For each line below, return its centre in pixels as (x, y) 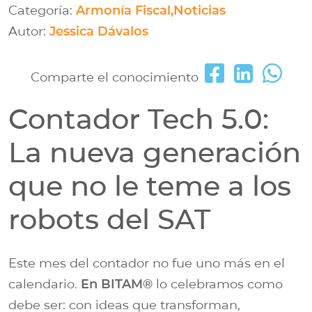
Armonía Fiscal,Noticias (151, 10)
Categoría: (42, 10)
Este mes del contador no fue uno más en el (147, 263)
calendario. (45, 284)
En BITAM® (117, 284)
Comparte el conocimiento (115, 77)
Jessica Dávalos (99, 31)
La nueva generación (155, 152)
